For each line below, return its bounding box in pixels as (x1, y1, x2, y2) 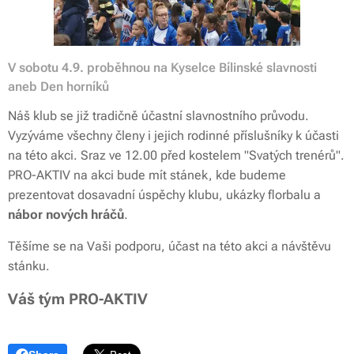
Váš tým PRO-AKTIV (8, 289, 148, 308)
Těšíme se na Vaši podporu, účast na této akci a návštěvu (8, 238, 331, 254)
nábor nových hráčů (8, 206, 124, 222)
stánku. (8, 258, 53, 273)
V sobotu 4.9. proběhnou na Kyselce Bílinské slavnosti (8, 59, 317, 75)
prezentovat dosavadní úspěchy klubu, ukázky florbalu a (8, 186, 321, 202)
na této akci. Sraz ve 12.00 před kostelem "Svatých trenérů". (8, 147, 345, 163)
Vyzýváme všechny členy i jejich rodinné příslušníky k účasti (8, 127, 339, 143)
